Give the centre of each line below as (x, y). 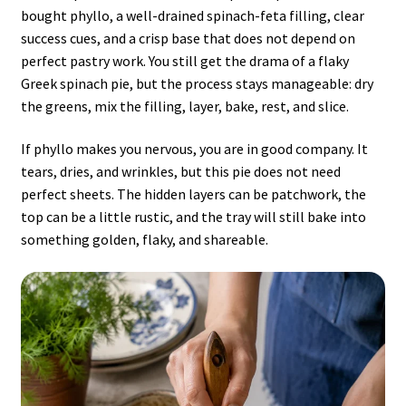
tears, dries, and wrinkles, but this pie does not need (180, 172)
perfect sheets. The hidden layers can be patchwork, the (193, 194)
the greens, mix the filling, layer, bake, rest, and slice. (184, 106)
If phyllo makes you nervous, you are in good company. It (194, 149)
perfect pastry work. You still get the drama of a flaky (184, 60)
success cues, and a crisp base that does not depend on (188, 38)
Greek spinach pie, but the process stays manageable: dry (197, 83)
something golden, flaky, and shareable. (144, 240)
